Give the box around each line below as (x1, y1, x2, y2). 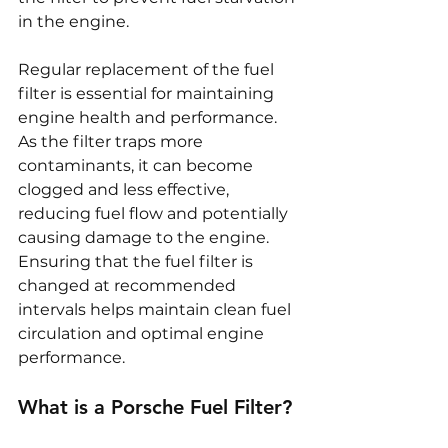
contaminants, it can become (18, 156, 257, 176)
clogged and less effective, (18, 180, 233, 200)
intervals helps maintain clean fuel (18, 300, 295, 320)
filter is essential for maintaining (18, 84, 278, 104)
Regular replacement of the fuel (18, 60, 278, 80)
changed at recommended (18, 276, 240, 296)
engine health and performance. (18, 108, 281, 128)
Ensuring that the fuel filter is (18, 252, 257, 272)
